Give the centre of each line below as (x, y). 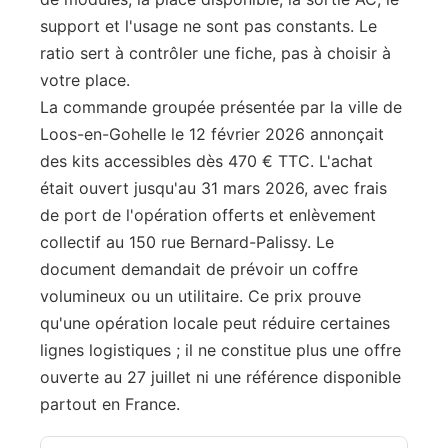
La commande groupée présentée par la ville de (221, 107)
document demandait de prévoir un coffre (199, 269)
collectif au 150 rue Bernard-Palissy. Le (187, 242)
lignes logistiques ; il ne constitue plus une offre (220, 350)
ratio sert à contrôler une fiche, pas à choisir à (215, 53)
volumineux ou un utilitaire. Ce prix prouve (200, 296)
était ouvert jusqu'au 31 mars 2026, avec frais (213, 188)
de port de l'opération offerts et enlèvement (208, 215)
